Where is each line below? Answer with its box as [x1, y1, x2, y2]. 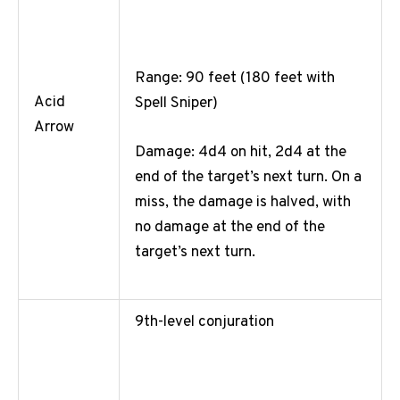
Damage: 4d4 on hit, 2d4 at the [135, 142, 346, 162]
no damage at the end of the [135, 217, 325, 237]
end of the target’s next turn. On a [135, 167, 362, 187]
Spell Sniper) [135, 93, 218, 113]
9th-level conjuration [135, 312, 274, 333]
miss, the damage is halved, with [135, 192, 351, 212]
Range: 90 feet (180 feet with [135, 68, 335, 88]
